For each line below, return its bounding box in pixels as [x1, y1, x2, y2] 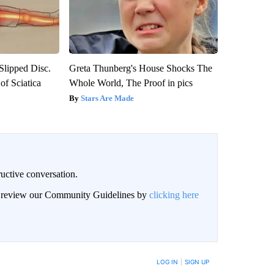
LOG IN [156, 257, 178, 265]
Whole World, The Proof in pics [68, 77, 193, 88]
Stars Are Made [80, 93, 134, 103]
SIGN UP [184, 257, 209, 265]
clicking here [149, 189, 199, 200]
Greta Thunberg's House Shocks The [68, 62, 212, 73]
